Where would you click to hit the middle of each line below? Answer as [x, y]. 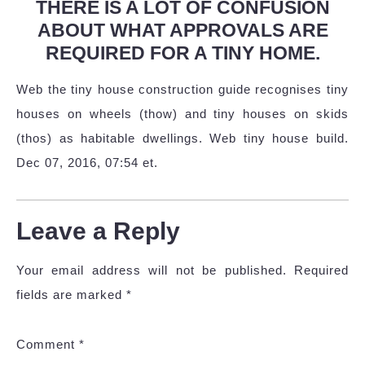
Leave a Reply [98, 231]
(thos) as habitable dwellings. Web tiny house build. [182, 139]
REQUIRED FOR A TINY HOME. [182, 53]
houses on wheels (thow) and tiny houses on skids [182, 114]
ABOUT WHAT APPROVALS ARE [182, 31]
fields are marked [71, 295]
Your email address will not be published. [152, 270]
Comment [48, 345]
